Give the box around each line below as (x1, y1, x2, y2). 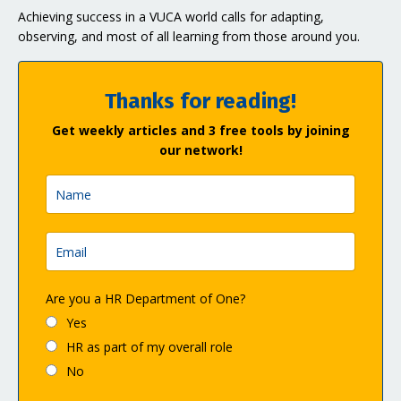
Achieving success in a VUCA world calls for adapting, (18, 8, 324, 26)
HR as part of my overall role (66, 338, 233, 356)
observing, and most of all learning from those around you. (18, 28, 360, 46)
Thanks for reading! (105, 89, 296, 115)
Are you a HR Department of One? (46, 290, 245, 308)
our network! (158, 141, 243, 159)
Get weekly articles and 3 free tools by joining (51, 122, 350, 140)
